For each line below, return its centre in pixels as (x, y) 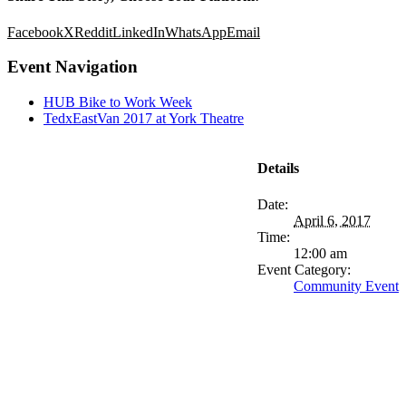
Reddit (93, 32)
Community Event (346, 285)
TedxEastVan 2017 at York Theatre (144, 118)
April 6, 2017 (332, 220)
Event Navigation (72, 67)
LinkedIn (139, 32)
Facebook (35, 32)
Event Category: (304, 269)
